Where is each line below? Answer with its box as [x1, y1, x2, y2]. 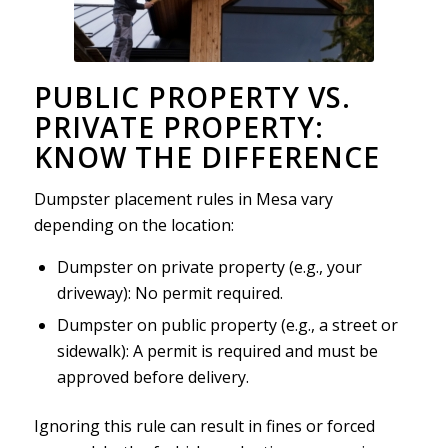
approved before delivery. [56, 366, 249, 389]
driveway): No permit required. [56, 282, 283, 305]
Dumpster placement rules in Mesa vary [33, 187, 333, 210]
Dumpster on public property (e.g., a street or [56, 314, 398, 337]
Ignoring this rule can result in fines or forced [33, 415, 375, 438]
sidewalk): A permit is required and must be [56, 340, 378, 363]
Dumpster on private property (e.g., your [56, 256, 362, 279]
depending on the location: [33, 213, 234, 236]
